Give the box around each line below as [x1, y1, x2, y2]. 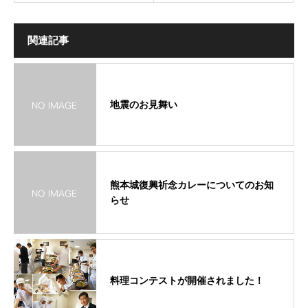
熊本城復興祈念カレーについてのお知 [110, 179, 274, 190]
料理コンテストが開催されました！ [110, 275, 264, 286]
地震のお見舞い [110, 99, 177, 110]
